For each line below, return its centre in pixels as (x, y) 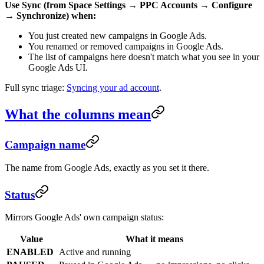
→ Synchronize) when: (50, 16)
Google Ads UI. (58, 68)
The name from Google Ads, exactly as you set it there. (107, 167)
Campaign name (45, 145)
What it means (154, 239)
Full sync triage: (36, 88)
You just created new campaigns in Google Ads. (118, 36)
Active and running (95, 252)
